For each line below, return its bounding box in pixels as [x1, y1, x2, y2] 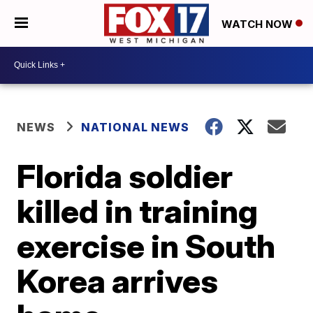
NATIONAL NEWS [81, 119, 190, 134]
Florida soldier [17, 156, 233, 196]
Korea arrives [17, 261, 219, 300]
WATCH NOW [221, 17, 296, 31]
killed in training [17, 191, 259, 231]
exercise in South [17, 226, 276, 265]
